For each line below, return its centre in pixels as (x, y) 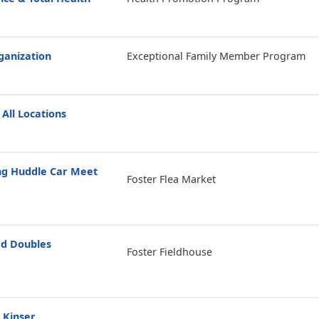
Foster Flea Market (171, 179)
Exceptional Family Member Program (216, 56)
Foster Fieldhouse (169, 251)
